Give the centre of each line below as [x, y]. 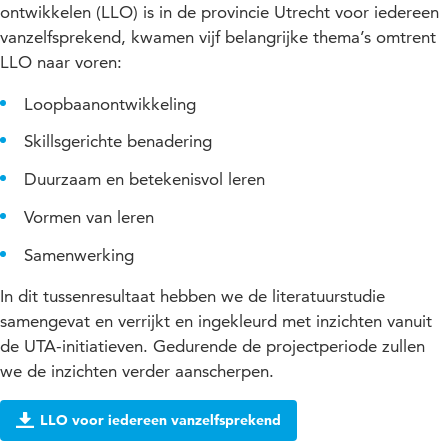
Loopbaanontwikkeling [110, 103]
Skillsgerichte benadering [118, 141]
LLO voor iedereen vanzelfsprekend [160, 419]
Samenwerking [79, 254]
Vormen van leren [89, 216]
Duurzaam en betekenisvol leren [144, 179]
